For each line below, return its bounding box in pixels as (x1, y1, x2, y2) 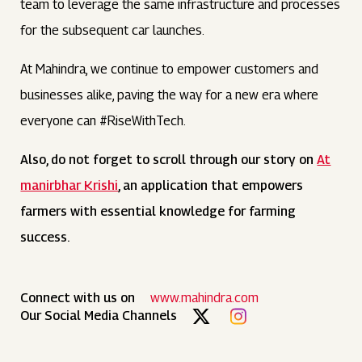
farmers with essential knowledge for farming (20, 204, 297, 219)
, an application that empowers (118, 178, 304, 193)
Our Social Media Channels (20, 308, 178, 323)
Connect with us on (20, 290, 136, 305)
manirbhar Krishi (20, 178, 119, 193)
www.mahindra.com (150, 290, 259, 305)
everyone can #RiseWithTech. (20, 113, 187, 128)
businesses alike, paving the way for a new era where (20, 87, 319, 103)
